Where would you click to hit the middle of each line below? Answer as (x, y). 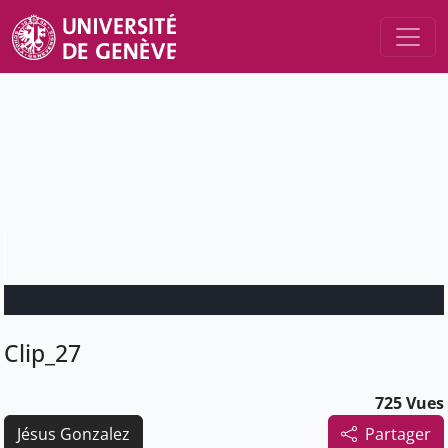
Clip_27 (42, 353)
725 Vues (409, 403)
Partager (398, 434)
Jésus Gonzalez (73, 434)
